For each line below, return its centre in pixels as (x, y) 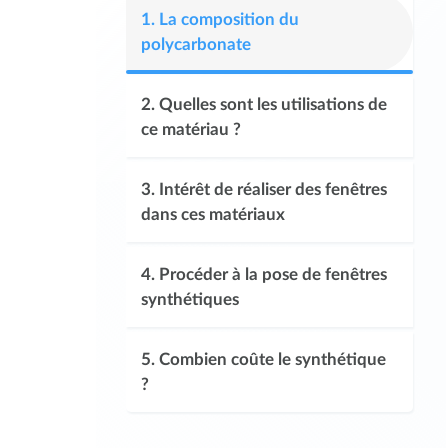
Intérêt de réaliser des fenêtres (273, 189)
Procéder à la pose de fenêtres (273, 274)
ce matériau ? (193, 129)
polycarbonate (198, 44)
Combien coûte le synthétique (272, 359)
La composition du (229, 19)
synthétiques (190, 299)
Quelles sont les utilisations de (273, 104)
